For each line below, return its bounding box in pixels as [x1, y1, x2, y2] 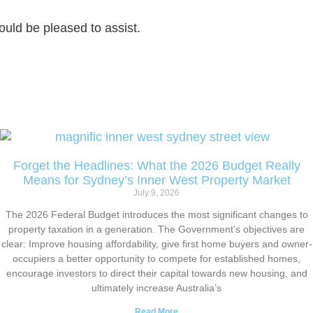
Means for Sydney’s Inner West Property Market [22, 173, 291, 187]
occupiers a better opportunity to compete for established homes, [13, 252, 300, 264]
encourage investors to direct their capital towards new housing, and [6, 267, 307, 279]
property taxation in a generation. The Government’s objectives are [8, 223, 305, 235]
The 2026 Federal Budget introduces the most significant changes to [5, 208, 308, 220]
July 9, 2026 [133, 187, 180, 198]
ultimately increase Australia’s [92, 282, 221, 293]
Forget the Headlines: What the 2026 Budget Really [13, 158, 300, 173]
